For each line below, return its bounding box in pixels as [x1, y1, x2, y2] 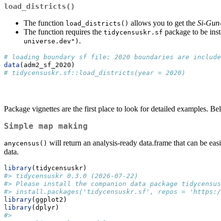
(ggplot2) [32, 196, 67, 204]
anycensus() [4, 140, 47, 147]
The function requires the [24, 28, 104, 37]
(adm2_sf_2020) [20, 61, 75, 69]
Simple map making [4, 121, 88, 131]
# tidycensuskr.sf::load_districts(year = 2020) [4, 69, 185, 77]
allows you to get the [129, 19, 197, 28]
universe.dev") [24, 37, 79, 45]
